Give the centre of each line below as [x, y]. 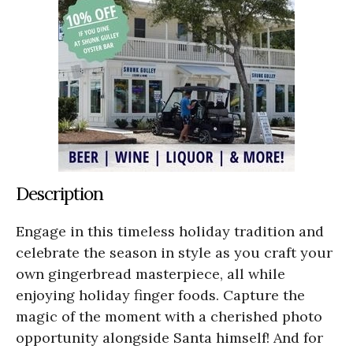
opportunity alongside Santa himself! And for [169, 337]
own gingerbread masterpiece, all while [150, 273]
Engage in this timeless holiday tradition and [170, 231]
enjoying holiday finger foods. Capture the [160, 295]
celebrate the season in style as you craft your [174, 252]
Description [59, 193]
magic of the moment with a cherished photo [169, 316]
